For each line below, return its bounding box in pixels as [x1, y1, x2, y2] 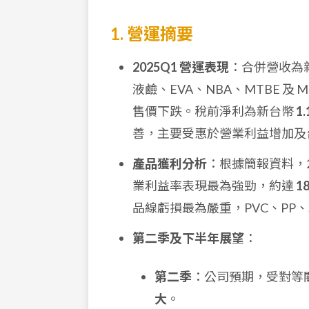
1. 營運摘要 [110, 23, 193, 43]
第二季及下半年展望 [132, 230, 244, 246]
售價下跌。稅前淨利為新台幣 [132, 103, 296, 119]
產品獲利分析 [132, 156, 207, 171]
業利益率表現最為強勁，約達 [132, 178, 296, 193]
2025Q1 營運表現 [132, 59, 229, 74]
